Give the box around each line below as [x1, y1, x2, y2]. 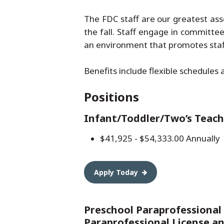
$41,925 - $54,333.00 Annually [100, 132, 220, 144]
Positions [84, 88, 139, 105]
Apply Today [94, 167, 138, 177]
